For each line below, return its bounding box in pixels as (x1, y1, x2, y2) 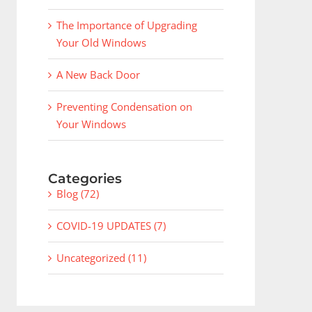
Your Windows (56, 117, 126, 131)
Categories (47, 171, 122, 187)
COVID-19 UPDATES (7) (56, 219, 166, 233)
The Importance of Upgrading (56, 18, 197, 32)
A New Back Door (56, 68, 140, 81)
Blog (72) (56, 187, 99, 201)
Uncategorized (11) (56, 251, 146, 265)
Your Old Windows (56, 36, 146, 49)
